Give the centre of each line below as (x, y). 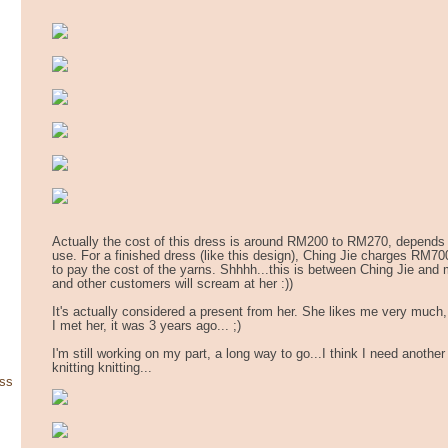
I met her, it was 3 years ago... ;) (146, 325)
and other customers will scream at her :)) (172, 283)
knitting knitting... (102, 367)
